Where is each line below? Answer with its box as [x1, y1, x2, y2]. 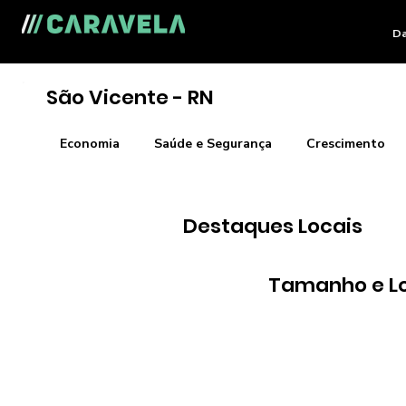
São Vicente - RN [45, 83, 214, 111]
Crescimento [305, 134, 385, 152]
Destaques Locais [182, 212, 362, 241]
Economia [59, 134, 120, 152]
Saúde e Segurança [153, 134, 272, 152]
